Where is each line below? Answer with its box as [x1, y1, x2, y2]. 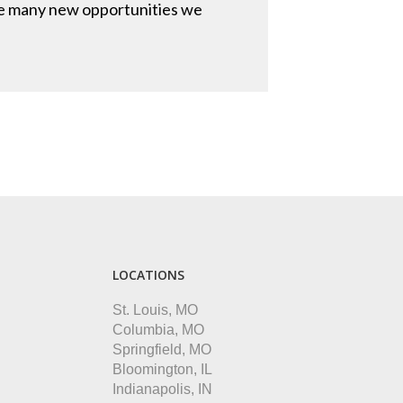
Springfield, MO [112, 342, 212, 357]
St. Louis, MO [112, 302, 199, 318]
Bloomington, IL [112, 362, 213, 377]
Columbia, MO [112, 322, 205, 337]
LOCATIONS [112, 266, 185, 283]
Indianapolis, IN [112, 381, 213, 397]
